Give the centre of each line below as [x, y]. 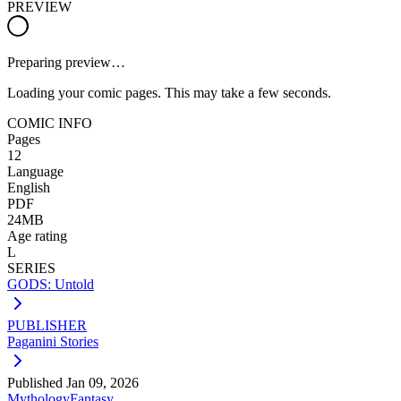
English [29, 187]
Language [35, 171]
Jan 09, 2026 [102, 382]
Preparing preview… [66, 62]
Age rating [37, 235]
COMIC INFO [50, 123]
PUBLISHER [47, 325]
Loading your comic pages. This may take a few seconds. [169, 92]
